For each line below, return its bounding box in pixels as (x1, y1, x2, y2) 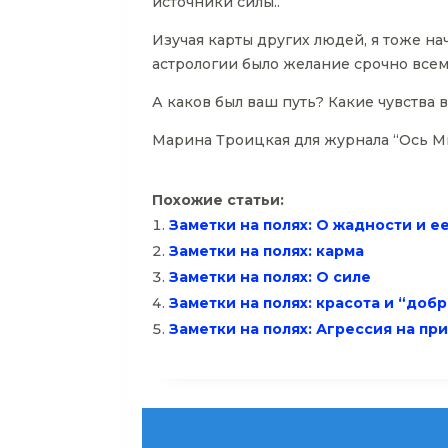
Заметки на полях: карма (169, 241, 364, 260)
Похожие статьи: (152, 190, 284, 209)
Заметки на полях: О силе (169, 267, 371, 286)
